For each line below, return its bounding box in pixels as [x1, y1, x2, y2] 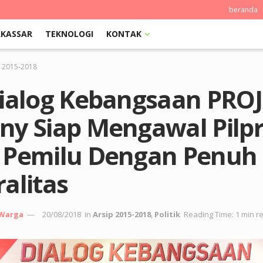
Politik [154, 209, 180, 220]
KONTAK [106, 28, 141, 39]
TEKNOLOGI [45, 28, 93, 39]
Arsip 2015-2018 [93, 209, 151, 220]
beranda [229, 5, 258, 15]
